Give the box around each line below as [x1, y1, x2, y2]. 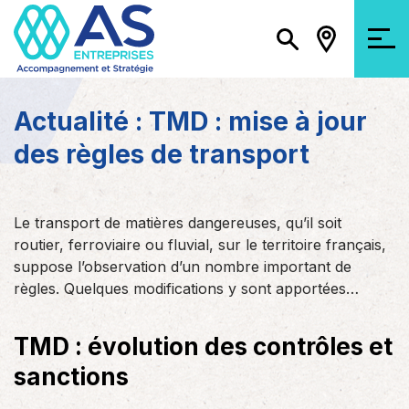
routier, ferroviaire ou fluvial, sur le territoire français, [14, 236, 386, 254]
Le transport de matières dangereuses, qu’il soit [14, 214, 341, 232]
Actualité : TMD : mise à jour [14, 106, 367, 137]
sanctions [14, 362, 129, 391]
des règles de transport [14, 139, 309, 170]
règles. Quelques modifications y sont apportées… [14, 279, 359, 298]
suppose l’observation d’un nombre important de [14, 257, 351, 276]
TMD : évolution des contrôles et [14, 332, 393, 361]
